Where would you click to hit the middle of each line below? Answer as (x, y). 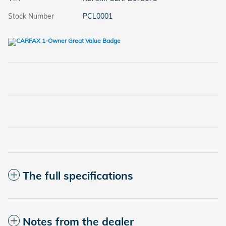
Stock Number (31, 16)
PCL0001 (97, 16)
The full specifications (78, 176)
